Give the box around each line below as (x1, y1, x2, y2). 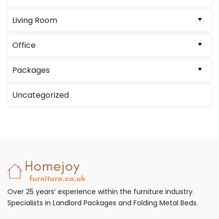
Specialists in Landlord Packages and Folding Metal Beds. (7, 197, 198, 208)
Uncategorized (12, 89, 69, 101)
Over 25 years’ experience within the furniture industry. (7, 186, 194, 197)
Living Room (12, 14, 57, 26)
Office (12, 39, 36, 51)
